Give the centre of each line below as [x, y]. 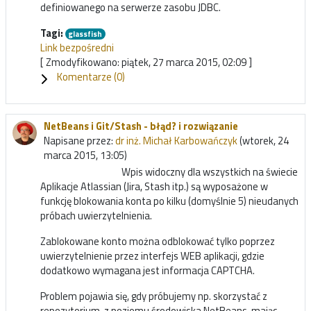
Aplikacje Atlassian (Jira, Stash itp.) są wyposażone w [154, 187]
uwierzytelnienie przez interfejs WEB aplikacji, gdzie [152, 256]
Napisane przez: [79, 141]
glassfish [85, 34]
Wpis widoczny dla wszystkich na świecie [210, 172]
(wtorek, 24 [263, 141]
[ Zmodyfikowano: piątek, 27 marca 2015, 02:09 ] [146, 62]
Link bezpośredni [77, 47]
